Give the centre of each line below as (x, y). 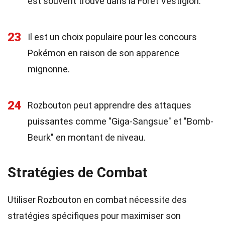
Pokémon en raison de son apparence (103, 53)
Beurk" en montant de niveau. (87, 137)
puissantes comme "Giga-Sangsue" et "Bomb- (121, 121)
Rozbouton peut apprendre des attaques (109, 105)
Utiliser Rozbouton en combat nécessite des (97, 200)
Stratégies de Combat (78, 173)
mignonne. (49, 69)
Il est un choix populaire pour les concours (112, 37)
